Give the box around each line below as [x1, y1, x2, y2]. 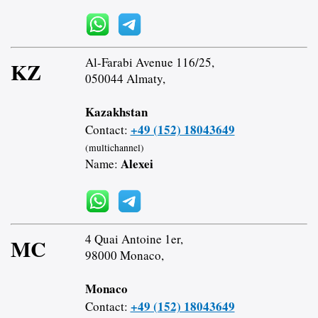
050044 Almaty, [84, 70, 165, 87]
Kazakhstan [84, 103, 148, 121]
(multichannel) [84, 141, 144, 155]
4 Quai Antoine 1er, [84, 231, 183, 248]
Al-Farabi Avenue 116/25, [84, 54, 214, 71]
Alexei [120, 155, 153, 173]
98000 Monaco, [84, 247, 164, 264]
